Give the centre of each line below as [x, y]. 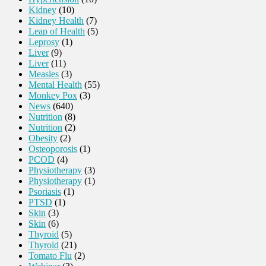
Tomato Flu [50, 256]
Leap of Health [57, 31]
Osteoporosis [53, 149]
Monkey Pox [53, 96]
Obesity [43, 138]
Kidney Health [56, 21]
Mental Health [55, 85]
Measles [44, 74]
